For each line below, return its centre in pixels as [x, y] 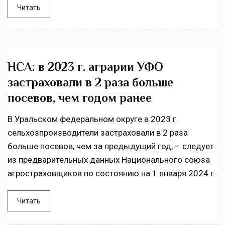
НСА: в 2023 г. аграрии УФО [85, 67]
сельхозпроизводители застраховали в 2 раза [98, 133]
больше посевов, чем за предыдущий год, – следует [111, 146]
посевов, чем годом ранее [80, 98]
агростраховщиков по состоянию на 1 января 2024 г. [112, 174]
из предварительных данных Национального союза [109, 160]
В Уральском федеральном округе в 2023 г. [93, 119]
